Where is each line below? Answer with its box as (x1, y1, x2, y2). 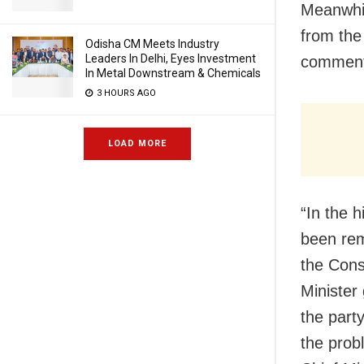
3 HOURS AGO (94, 88, 156, 98)
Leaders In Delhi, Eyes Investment (85, 52, 256, 65)
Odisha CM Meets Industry (85, 37, 219, 50)
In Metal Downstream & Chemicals (85, 67, 261, 80)
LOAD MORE (108, 138, 167, 149)
